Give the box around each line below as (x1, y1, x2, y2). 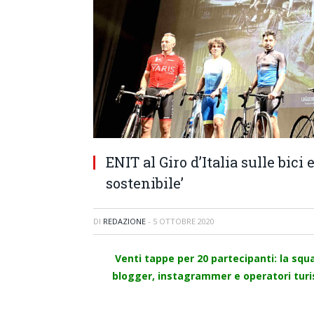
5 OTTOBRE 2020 (153, 216, 214, 226)
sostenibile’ (106, 174, 184, 192)
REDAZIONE (103, 216, 146, 226)
